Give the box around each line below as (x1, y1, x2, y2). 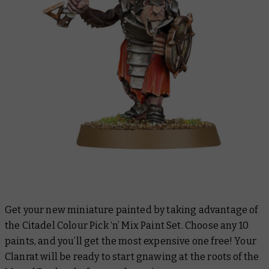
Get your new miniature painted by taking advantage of (5, 204, 258, 216)
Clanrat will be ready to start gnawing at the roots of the (5, 251, 259, 262)
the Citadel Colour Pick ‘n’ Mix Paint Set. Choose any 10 (5, 220, 249, 231)
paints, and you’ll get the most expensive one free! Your (5, 235, 256, 247)
